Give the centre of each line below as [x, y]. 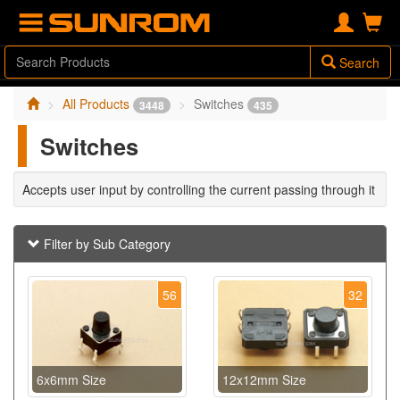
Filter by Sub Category [105, 244]
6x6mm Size [71, 380]
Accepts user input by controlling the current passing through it [199, 190]
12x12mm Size [264, 380]
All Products [98, 104]
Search [358, 62]
